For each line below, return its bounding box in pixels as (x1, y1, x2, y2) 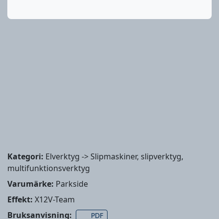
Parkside (54, 178, 88, 190)
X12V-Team (33, 194, 75, 205)
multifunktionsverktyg (7, 163, 90, 174)
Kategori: (7, 151, 44, 162)
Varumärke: (7, 178, 54, 190)
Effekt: (7, 194, 33, 205)
